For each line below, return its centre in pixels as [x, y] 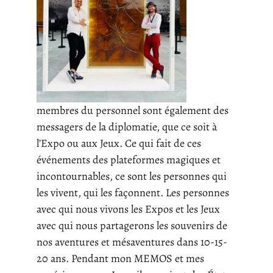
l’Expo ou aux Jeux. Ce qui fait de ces [119, 144]
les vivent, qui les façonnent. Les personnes [133, 193]
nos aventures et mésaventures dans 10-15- [132, 242]
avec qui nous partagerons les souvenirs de [132, 226]
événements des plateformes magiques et [129, 160]
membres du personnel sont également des [133, 111]
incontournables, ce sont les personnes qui [132, 176]
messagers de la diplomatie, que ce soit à [127, 127]
